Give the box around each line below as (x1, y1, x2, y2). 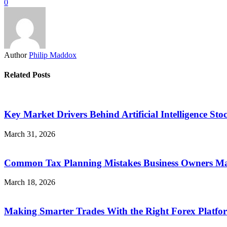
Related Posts (4, 70, 50, 80)
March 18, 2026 (4, 178, 55, 187)
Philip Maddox (29, 50, 77, 59)
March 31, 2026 (4, 129, 55, 138)
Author (4, 50, 27, 59)
